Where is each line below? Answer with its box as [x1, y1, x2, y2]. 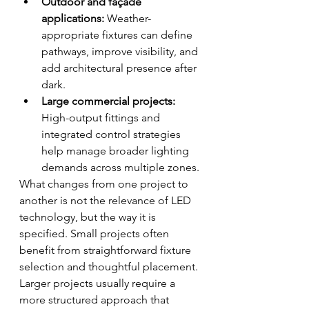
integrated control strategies [41, 128, 183, 141]
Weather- [104, 12, 151, 25]
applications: [41, 12, 104, 25]
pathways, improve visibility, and [41, 45, 201, 58]
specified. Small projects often [19, 227, 172, 240]
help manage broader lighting [41, 144, 192, 157]
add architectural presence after [41, 61, 199, 74]
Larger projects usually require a [19, 277, 178, 290]
